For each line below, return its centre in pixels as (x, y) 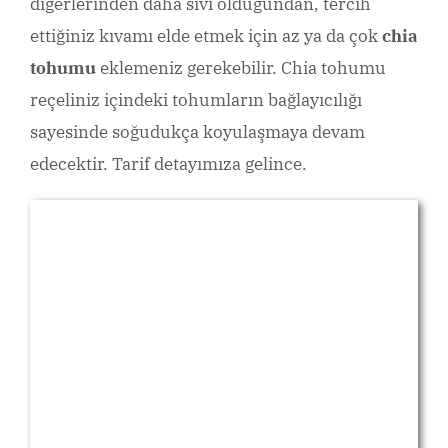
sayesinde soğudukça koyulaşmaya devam (197, 132)
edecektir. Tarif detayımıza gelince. (168, 164)
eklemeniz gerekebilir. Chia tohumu (241, 68)
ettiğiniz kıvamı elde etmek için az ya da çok (206, 36)
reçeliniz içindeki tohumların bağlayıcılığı (196, 100)
